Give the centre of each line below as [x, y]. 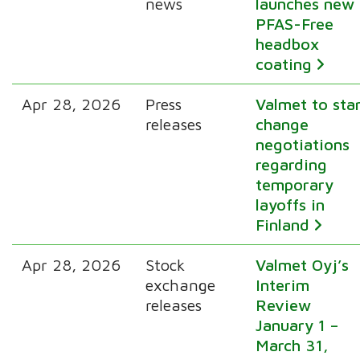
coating [284, 63]
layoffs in [290, 204]
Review [284, 305]
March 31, [292, 345]
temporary [295, 184]
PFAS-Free [295, 23]
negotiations [303, 144]
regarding [292, 164]
